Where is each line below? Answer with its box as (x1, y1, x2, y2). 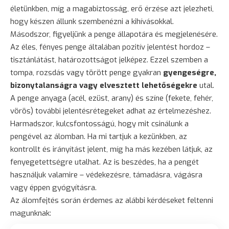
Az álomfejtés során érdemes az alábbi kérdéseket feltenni (10, 195, 213, 205)
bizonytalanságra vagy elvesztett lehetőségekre (10, 80, 197, 90)
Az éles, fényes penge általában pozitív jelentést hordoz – (10, 41, 210, 52)
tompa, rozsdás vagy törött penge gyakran (10, 67, 163, 78)
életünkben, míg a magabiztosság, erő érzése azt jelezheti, (10, 3, 214, 14)
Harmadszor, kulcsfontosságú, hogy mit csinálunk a (10, 118, 189, 129)
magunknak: (10, 208, 51, 218)
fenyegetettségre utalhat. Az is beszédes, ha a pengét (10, 156, 199, 167)
